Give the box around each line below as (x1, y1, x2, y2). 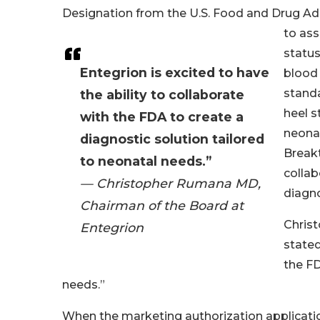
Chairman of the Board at (80, 198, 244, 214)
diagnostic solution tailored (80, 131, 264, 147)
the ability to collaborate (80, 87, 244, 103)
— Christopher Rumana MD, (80, 176, 261, 191)
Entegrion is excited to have (80, 65, 269, 81)
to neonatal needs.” (80, 154, 211, 169)
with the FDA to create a (80, 109, 244, 125)
